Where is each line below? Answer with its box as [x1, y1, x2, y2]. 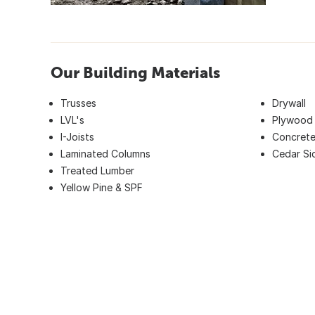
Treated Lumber [60, 164, 134, 176]
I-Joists [60, 130, 94, 143]
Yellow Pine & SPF [60, 181, 143, 193]
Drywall [272, 96, 306, 109]
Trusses [60, 96, 96, 109]
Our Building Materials [51, 63, 220, 82]
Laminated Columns [60, 147, 150, 160]
